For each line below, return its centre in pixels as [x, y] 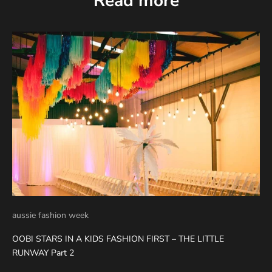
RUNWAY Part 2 [43, 253]
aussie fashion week [50, 216]
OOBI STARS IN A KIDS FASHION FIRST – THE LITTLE [118, 239]
